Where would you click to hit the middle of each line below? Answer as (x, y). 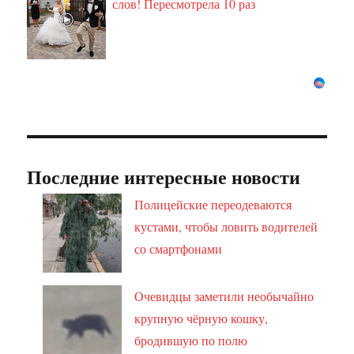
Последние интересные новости (164, 177)
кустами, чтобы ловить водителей (226, 227)
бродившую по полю (191, 341)
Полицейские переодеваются (213, 205)
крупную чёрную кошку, (201, 318)
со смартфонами (179, 249)
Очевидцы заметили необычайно (224, 296)
